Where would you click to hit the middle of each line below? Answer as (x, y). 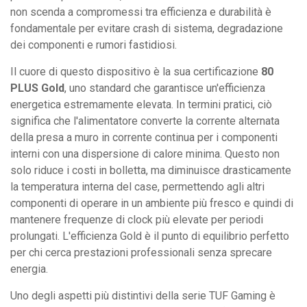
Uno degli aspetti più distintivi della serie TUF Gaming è (143, 295)
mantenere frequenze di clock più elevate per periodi (137, 219)
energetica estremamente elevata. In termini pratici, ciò (141, 104)
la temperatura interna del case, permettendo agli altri (137, 186)
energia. (29, 269)
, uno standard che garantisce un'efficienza (165, 88)
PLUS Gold (37, 88)
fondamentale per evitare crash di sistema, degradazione (147, 28)
